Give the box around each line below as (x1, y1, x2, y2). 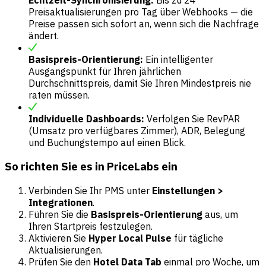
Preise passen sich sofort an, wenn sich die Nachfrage (28, 17, 259, 30)
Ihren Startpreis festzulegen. (28, 220, 153, 232)
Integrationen (28, 196, 93, 208)
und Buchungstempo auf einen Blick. (28, 136, 186, 148)
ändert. (28, 29, 59, 42)
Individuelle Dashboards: (28, 112, 144, 125)
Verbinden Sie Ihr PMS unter (28, 184, 152, 197)
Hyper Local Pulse (88, 232, 172, 244)
